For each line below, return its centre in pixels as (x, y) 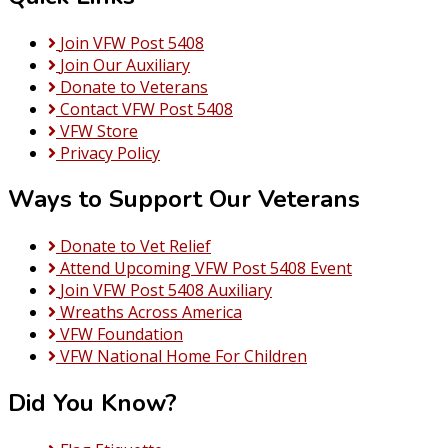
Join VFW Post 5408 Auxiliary (166, 290)
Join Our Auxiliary (125, 64)
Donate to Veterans (134, 86)
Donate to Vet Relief (135, 246)
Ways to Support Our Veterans (184, 199)
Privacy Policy (110, 152)
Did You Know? (92, 403)
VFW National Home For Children (183, 356)
